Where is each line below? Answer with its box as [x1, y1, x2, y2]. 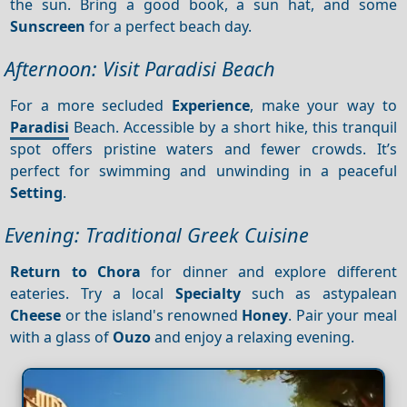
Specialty [174, 283, 241, 303]
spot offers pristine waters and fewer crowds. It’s [10, 138, 397, 159]
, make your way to [250, 94, 397, 115]
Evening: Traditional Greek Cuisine [5, 221, 309, 248]
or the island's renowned [61, 304, 243, 325]
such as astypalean [240, 283, 397, 303]
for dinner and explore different [141, 261, 397, 282]
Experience [172, 94, 250, 115]
